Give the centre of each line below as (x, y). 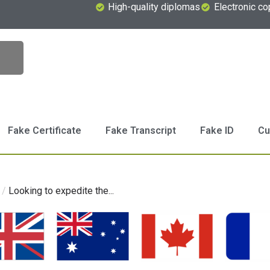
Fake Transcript (140, 131)
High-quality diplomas (154, 7)
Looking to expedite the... (61, 191)
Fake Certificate (44, 131)
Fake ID (217, 131)
